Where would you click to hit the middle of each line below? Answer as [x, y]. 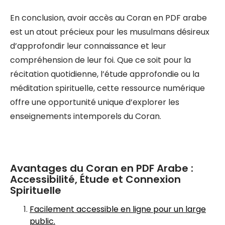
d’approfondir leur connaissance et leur [88, 46]
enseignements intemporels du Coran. [86, 116]
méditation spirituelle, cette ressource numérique [107, 88]
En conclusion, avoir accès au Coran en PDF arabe [108, 18]
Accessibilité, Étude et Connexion [95, 179]
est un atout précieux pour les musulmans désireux [110, 32]
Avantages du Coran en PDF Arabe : [102, 168]
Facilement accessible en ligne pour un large [118, 209]
